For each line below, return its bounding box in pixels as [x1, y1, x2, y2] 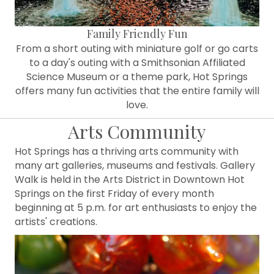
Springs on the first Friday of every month [15, 187, 214, 201]
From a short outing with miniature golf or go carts [16, 42, 258, 56]
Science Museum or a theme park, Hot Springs [26, 70, 248, 84]
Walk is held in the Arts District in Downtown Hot [15, 172, 245, 187]
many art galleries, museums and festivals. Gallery [15, 158, 255, 173]
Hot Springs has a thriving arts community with [15, 144, 239, 159]
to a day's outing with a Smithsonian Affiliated [29, 56, 245, 70]
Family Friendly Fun [86, 26, 188, 42]
